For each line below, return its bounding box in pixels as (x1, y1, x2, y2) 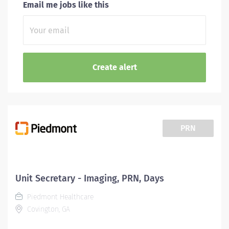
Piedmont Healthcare (25, 193, 94, 201)
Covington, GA (25, 205, 70, 214)
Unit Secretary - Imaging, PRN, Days (15, 173, 164, 184)
